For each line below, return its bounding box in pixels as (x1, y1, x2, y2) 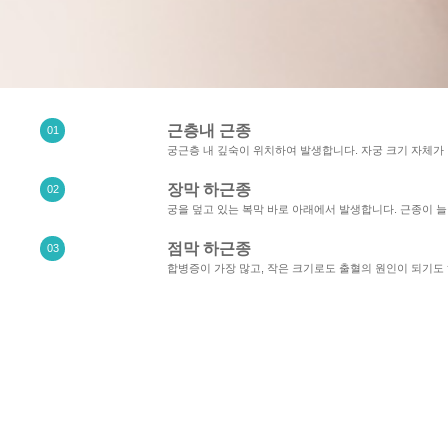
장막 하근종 (166, 181, 251, 199)
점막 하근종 (166, 240, 251, 258)
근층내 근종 (166, 122, 251, 140)
